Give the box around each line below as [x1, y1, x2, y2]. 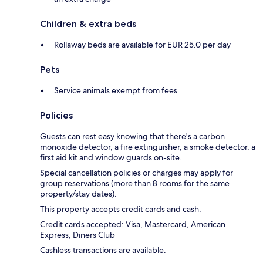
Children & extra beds [40, 18, 136, 29]
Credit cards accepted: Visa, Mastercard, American [40, 218, 225, 230]
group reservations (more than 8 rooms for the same [40, 177, 230, 188]
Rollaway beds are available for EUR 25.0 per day [54, 39, 231, 50]
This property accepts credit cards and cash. [40, 203, 201, 214]
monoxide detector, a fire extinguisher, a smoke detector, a [40, 141, 255, 152]
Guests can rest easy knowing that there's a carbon [40, 130, 225, 141]
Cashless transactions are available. [40, 244, 166, 255]
